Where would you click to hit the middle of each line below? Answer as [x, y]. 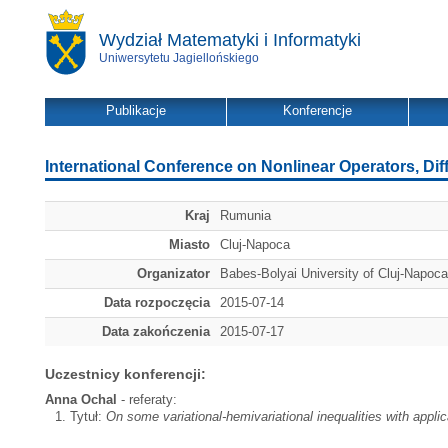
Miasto [189, 244]
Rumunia [245, 215]
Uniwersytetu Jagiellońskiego [179, 58]
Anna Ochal [81, 399]
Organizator [173, 273]
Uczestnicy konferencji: [125, 374]
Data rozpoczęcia [157, 302]
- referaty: [147, 399]
